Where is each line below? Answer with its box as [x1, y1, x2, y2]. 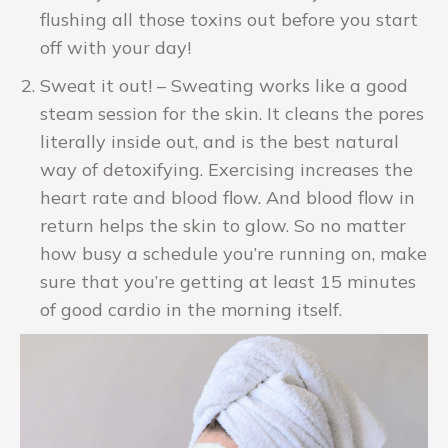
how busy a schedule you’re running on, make [40, 242, 427, 266]
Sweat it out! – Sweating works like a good [40, 74, 408, 98]
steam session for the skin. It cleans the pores [40, 102, 424, 126]
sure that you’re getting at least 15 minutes [40, 270, 416, 294]
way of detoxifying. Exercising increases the [40, 158, 413, 182]
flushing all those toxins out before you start [40, 8, 418, 32]
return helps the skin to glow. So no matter [40, 214, 406, 238]
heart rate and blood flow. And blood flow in [40, 186, 415, 210]
